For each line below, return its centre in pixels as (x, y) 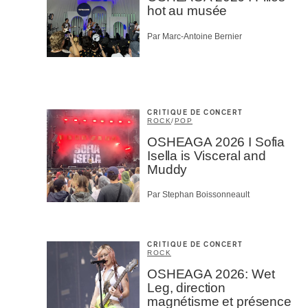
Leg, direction (186, 288)
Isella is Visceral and (207, 155)
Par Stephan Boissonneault (198, 195)
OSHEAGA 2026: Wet (211, 274)
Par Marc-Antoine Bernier (195, 36)
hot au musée (187, 11)
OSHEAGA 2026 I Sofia (216, 142)
